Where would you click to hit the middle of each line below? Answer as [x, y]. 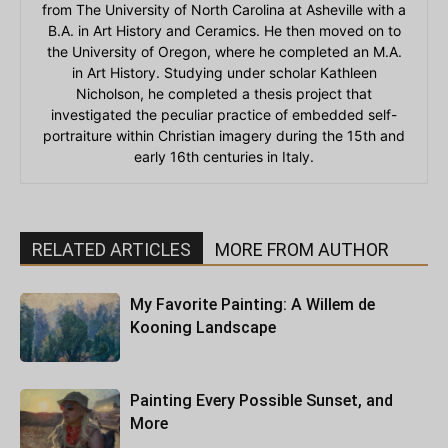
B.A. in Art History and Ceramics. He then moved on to [224, 30]
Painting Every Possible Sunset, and [261, 400]
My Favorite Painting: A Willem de [252, 304]
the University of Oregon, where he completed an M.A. [224, 51]
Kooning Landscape [203, 327]
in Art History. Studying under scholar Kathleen [224, 72]
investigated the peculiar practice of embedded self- [224, 114]
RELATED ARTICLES [111, 249]
